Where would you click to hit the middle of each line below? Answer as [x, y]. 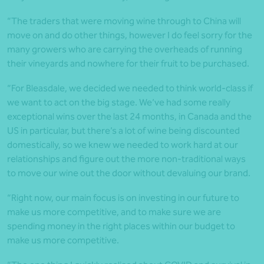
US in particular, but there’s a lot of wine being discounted [123, 131]
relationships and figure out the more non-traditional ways [126, 159]
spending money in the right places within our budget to [121, 226]
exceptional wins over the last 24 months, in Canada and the [129, 117]
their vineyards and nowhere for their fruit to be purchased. [128, 64]
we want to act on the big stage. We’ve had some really [119, 103]
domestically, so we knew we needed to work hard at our [123, 145]
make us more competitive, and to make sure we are [114, 212]
